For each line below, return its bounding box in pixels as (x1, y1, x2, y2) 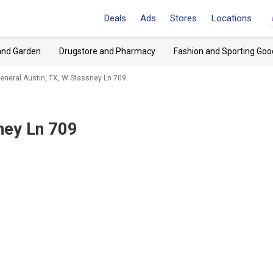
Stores (170, 13, 197, 24)
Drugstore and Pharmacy (59, 46, 155, 56)
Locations (211, 13, 252, 24)
